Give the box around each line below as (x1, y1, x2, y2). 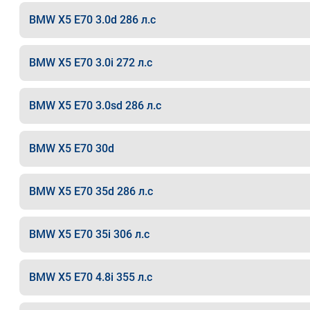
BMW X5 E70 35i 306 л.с (28, 228, 149, 241)
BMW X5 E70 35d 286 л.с (28, 185, 153, 198)
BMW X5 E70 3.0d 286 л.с (28, 13, 156, 26)
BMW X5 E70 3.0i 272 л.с (28, 56, 152, 69)
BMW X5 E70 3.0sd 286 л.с (28, 99, 161, 112)
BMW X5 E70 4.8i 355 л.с (28, 271, 152, 284)
